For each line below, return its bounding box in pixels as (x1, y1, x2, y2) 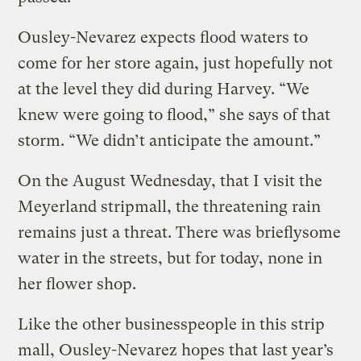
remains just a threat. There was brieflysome (18, 223, 342, 243)
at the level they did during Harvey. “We (18, 80, 310, 99)
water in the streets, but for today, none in (18, 249, 323, 268)
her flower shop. (18, 275, 137, 294)
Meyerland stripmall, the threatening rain (18, 197, 322, 217)
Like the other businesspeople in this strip (18, 315, 326, 334)
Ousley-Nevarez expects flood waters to (18, 28, 309, 48)
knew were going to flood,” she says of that (18, 106, 331, 125)
